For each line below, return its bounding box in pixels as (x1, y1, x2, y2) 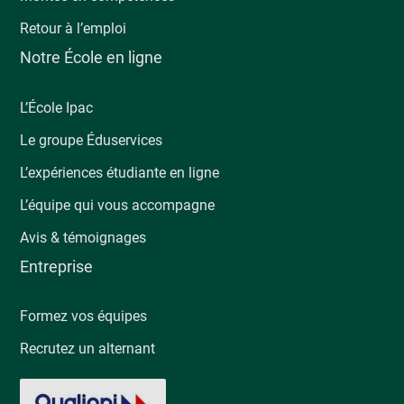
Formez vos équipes (20, 307, 148, 325)
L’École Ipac (20, 98, 94, 116)
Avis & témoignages (20, 228, 147, 246)
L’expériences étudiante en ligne (20, 163, 220, 181)
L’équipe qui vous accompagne (20, 196, 216, 214)
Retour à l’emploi (20, 20, 127, 38)
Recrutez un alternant (20, 339, 156, 357)
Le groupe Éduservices (20, 131, 163, 149)
